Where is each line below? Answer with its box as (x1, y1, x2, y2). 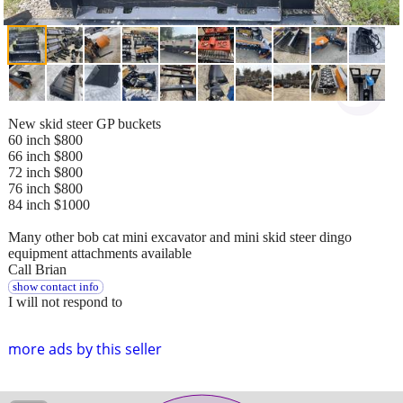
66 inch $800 (8, 148, 83, 164)
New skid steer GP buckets (8, 115, 161, 131)
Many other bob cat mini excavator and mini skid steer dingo (8, 228, 352, 245)
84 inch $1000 (8, 196, 90, 212)
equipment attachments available (8, 245, 192, 261)
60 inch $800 (8, 131, 83, 148)
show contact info (12, 280, 99, 293)
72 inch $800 (8, 164, 83, 180)
